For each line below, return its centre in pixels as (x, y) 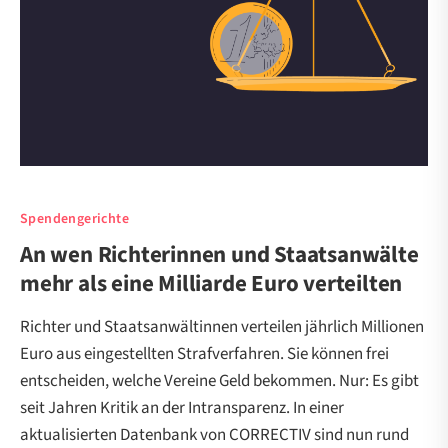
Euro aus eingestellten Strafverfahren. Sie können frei (204, 354)
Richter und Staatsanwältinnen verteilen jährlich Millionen (222, 327)
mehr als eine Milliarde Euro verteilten (211, 284)
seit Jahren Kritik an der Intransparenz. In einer (182, 408)
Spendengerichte (74, 219)
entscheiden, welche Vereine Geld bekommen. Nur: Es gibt (219, 381)
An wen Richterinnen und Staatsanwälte (219, 255)
